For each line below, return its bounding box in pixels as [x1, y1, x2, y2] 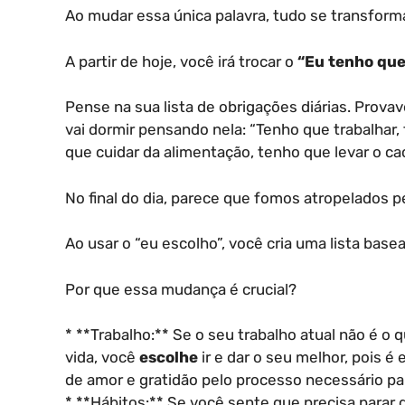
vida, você [65, 348, 139, 366]
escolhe [139, 348, 198, 366]
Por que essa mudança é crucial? [65, 279, 297, 298]
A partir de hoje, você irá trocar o [65, 52, 297, 71]
